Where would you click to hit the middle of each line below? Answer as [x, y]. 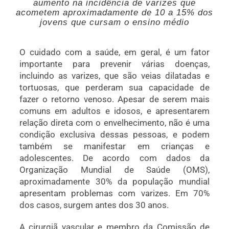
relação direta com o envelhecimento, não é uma [114, 122]
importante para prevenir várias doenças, [114, 64]
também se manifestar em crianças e [114, 146]
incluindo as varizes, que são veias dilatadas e [114, 75]
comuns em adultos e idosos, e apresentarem [114, 111]
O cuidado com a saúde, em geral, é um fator [114, 52]
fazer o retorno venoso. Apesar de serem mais [114, 99]
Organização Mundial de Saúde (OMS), [114, 169]
